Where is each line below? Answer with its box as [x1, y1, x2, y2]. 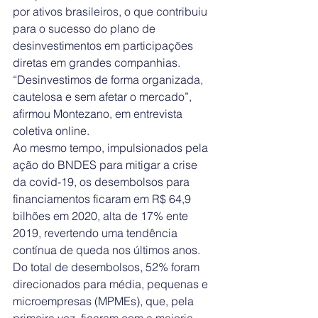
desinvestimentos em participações [13, 38, 196, 53]
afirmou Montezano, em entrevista [13, 106, 185, 121]
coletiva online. [13, 124, 89, 138]
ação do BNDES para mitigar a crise [13, 158, 200, 172]
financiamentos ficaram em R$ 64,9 [13, 192, 194, 207]
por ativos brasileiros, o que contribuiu [13, 4, 210, 19]
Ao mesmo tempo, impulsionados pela [13, 141, 211, 155]
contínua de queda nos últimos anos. [13, 243, 203, 258]
